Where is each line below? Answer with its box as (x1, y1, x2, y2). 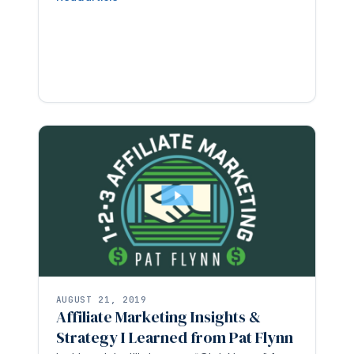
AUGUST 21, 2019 (55, 293, 147, 305)
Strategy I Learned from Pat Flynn (55, 326, 293, 348)
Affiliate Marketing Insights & (55, 305, 261, 328)
